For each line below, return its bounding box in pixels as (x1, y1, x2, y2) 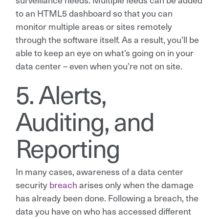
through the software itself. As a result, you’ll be (16, 33, 199, 45)
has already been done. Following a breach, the (16, 191, 198, 204)
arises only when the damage (77, 178, 194, 191)
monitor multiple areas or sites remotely (16, 20, 172, 32)
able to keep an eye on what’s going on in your (16, 46, 194, 59)
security (16, 178, 49, 191)
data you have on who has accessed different (16, 204, 191, 217)
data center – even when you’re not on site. (16, 59, 182, 72)
